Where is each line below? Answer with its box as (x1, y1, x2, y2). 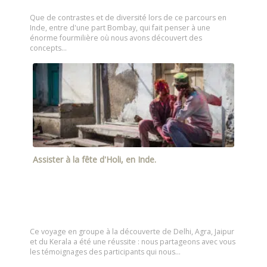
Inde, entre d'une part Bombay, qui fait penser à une (30, 22, 210, 33)
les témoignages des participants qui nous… (30, 247, 181, 257)
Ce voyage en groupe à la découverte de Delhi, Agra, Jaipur (30, 226, 234, 237)
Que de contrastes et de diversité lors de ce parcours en (30, 12, 226, 23)
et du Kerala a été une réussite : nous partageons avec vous (30, 237, 235, 247)
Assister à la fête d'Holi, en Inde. (33, 153, 156, 165)
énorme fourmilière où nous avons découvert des (30, 32, 202, 43)
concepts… (30, 42, 67, 53)
